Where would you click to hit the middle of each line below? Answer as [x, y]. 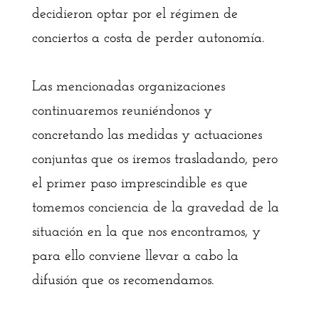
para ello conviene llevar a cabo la [135, 256]
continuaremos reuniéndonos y [122, 111]
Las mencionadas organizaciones [128, 87]
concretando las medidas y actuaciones [147, 135]
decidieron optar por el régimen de [135, 14]
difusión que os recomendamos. [122, 281]
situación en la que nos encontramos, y [146, 232]
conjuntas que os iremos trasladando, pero [155, 159]
